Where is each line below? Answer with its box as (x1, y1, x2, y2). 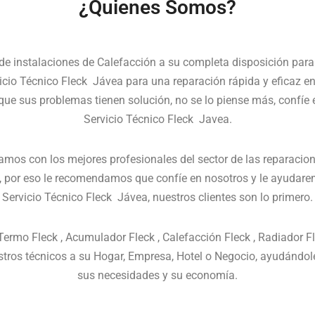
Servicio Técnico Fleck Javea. (83, 112, 232, 127)
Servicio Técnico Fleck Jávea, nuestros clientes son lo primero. (2, 191, 313, 205)
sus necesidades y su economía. (77, 269, 238, 283)
